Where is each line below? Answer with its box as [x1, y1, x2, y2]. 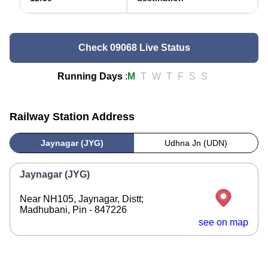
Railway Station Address [10, 111, 135, 123]
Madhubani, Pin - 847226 [20, 205, 127, 215]
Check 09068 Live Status [78, 42, 190, 53]
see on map [199, 217, 248, 227]
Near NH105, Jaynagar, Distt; [20, 194, 144, 204]
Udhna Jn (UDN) [165, 138, 227, 148]
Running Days [57, 71, 123, 81]
